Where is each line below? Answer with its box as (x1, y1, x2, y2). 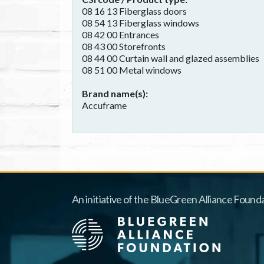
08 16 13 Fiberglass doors (82, 5, 187, 16)
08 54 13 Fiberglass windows (82, 17, 199, 28)
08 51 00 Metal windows (82, 64, 181, 75)
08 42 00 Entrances (82, 29, 159, 40)
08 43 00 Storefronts (82, 41, 166, 52)
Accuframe (82, 100, 127, 111)
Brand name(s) (82, 88, 146, 99)
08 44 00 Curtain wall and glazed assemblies (82, 52, 259, 64)
